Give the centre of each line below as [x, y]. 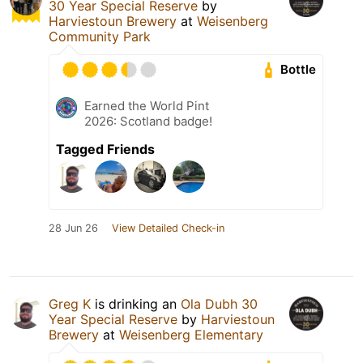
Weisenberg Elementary [191, 334]
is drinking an [136, 303]
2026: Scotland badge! [148, 121]
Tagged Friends [105, 149]
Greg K [70, 303]
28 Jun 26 [73, 228]
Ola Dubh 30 [219, 303]
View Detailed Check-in [168, 228]
